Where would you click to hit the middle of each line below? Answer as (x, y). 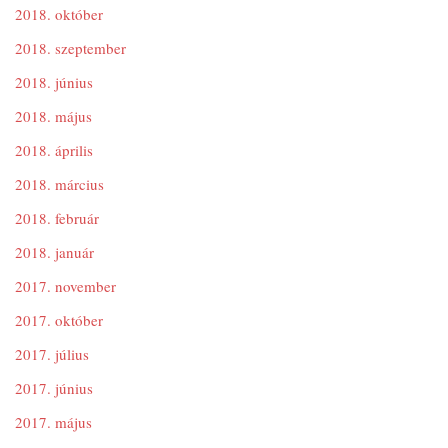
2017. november (65, 286)
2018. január (54, 252)
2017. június (54, 388)
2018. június (54, 82)
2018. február (57, 218)
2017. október (59, 320)
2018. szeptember (70, 48)
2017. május (53, 422)
